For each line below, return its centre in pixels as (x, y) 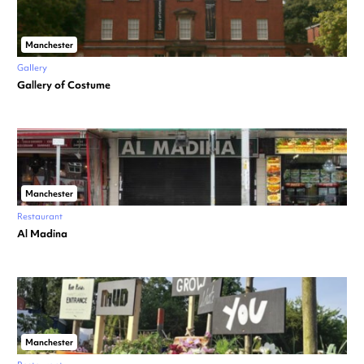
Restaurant (40, 216)
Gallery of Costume (64, 85)
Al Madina (42, 234)
